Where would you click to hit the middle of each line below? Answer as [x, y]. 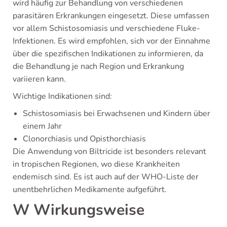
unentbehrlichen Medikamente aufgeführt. [90, 190]
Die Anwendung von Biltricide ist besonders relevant [109, 152]
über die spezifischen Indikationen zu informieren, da [108, 54]
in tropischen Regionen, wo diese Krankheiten [96, 164]
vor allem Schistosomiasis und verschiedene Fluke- [106, 28]
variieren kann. [39, 79]
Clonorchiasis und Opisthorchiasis [84, 139]
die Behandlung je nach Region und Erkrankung [98, 66]
